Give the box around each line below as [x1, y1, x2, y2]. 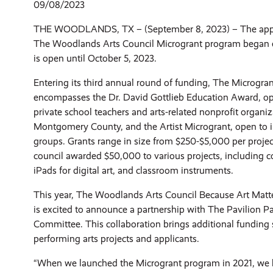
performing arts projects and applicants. [33, 233, 199, 244]
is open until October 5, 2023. [33, 52, 157, 64]
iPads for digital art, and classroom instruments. [33, 165, 233, 176]
